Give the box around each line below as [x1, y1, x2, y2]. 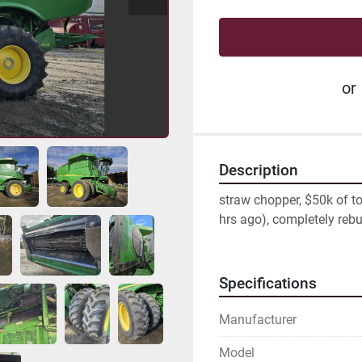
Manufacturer [219, 312, 297, 327]
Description [219, 162, 298, 179]
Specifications [219, 275, 317, 293]
